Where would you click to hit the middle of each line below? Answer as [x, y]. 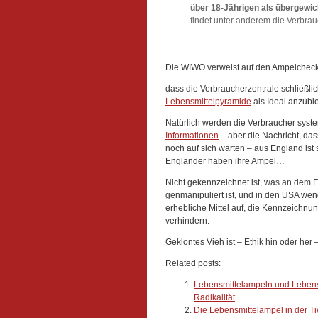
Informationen [192, 136]
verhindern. [187, 221]
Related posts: [193, 263]
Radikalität [214, 297]
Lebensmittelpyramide [208, 102]
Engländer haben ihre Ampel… [225, 161]
